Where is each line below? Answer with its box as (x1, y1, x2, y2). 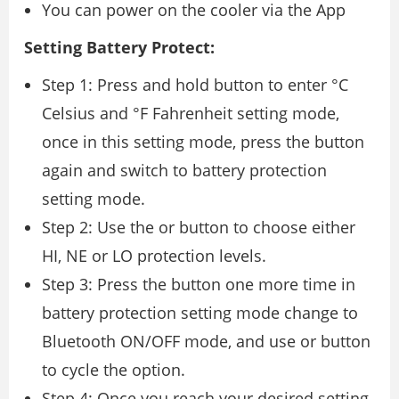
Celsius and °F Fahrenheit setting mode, (42, 102, 339, 124)
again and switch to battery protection (42, 159, 327, 181)
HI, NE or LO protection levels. (42, 244, 266, 266)
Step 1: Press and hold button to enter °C (42, 73, 348, 95)
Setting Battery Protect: (24, 36, 215, 58)
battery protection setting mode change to (42, 301, 358, 323)
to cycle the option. (42, 358, 185, 380)
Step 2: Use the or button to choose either (42, 216, 355, 238)
